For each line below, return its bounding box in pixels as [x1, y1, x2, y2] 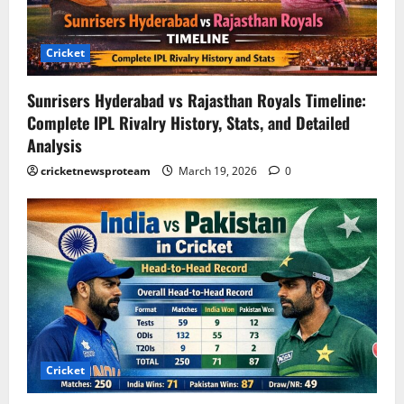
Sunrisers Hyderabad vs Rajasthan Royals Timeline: [27, 88, 366, 113]
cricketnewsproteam [41, 163, 151, 179]
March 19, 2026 [176, 163, 260, 179]
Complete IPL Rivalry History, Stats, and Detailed [27, 111, 350, 135]
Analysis [27, 133, 82, 158]
